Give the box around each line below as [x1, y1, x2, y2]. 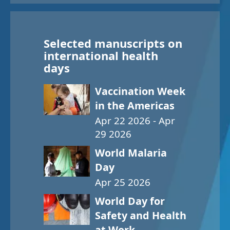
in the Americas [95, 99, 175, 113]
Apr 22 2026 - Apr [95, 114, 175, 128]
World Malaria [95, 146, 167, 160]
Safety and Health [95, 208, 186, 223]
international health [44, 48, 158, 64]
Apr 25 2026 [95, 176, 150, 189]
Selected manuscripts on [44, 35, 182, 51]
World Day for [95, 194, 165, 208]
